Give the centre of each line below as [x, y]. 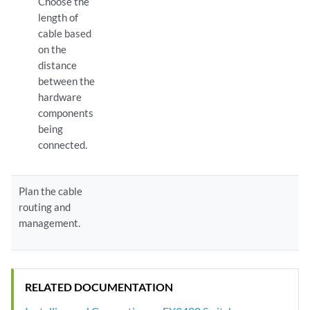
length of [58, 17]
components [65, 113]
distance [57, 65]
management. [50, 223]
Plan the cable [51, 191]
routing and [45, 207]
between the [66, 81]
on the [52, 49]
